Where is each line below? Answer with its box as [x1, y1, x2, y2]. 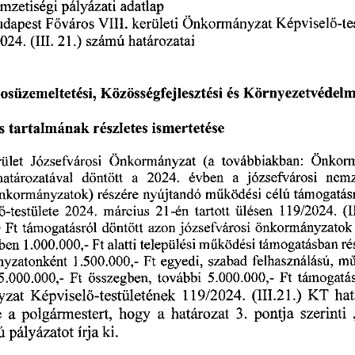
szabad [208, 255, 248, 271]
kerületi [157, 16, 203, 32]
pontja [254, 307, 295, 323]
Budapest [10, 16, 67, 32]
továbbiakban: [222, 154, 303, 170]
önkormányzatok [255, 221, 353, 237]
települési [139, 239, 197, 254]
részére [97, 188, 139, 204]
